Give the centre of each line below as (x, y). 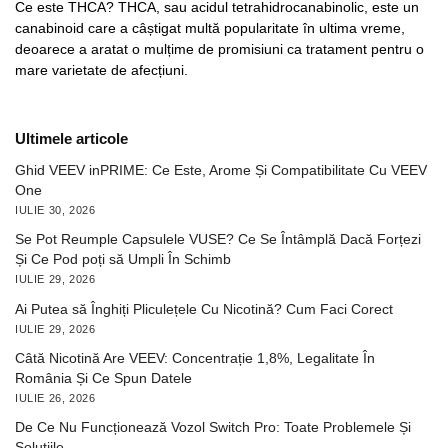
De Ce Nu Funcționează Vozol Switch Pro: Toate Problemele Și (213, 426)
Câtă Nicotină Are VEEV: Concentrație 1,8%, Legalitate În (195, 357)
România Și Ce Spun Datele (103, 377)
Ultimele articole (71, 139)
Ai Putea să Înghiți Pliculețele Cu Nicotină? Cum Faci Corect (204, 308)
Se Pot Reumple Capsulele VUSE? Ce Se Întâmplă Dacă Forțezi (218, 239)
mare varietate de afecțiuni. (101, 70)
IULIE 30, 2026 (55, 210)
